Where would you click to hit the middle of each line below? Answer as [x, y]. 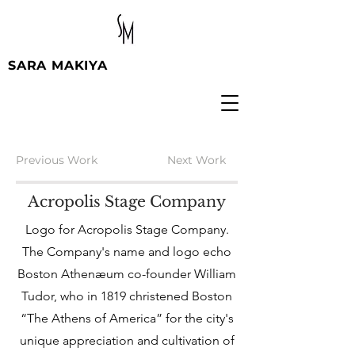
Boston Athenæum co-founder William [127, 274]
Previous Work [57, 160]
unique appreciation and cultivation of [127, 340]
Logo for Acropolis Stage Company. [127, 229]
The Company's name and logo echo [127, 252]
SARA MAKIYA [58, 65]
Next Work [197, 160]
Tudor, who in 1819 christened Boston [127, 296]
